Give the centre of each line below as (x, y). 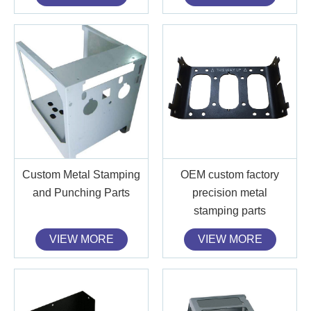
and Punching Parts (81, 192)
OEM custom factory (230, 174)
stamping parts (230, 210)
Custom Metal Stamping (81, 174)
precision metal (230, 192)
